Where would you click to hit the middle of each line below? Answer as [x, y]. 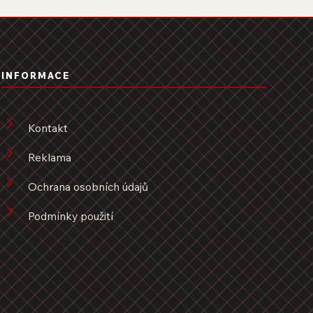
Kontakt [48, 128]
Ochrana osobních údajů [88, 187]
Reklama [49, 158]
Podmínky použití [70, 216]
